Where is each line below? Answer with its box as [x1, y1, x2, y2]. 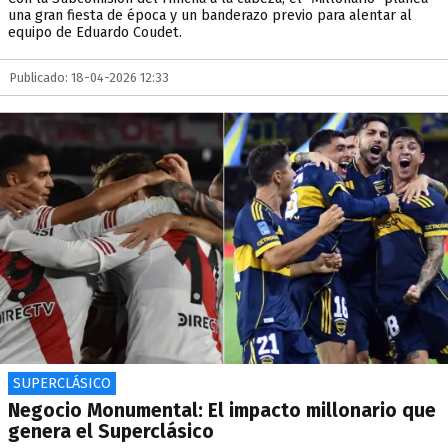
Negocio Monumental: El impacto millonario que [8, 399, 436, 422]
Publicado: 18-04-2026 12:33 [10, 70, 169, 85]
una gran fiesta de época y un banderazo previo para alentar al [8, 7, 412, 24]
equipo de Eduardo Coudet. [8, 24, 182, 41]
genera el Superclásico [8, 420, 214, 443]
